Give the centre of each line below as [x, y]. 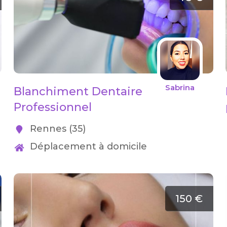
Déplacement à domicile [87, 146]
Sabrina [180, 87]
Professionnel [52, 107]
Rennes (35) [56, 129]
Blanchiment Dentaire [78, 91]
